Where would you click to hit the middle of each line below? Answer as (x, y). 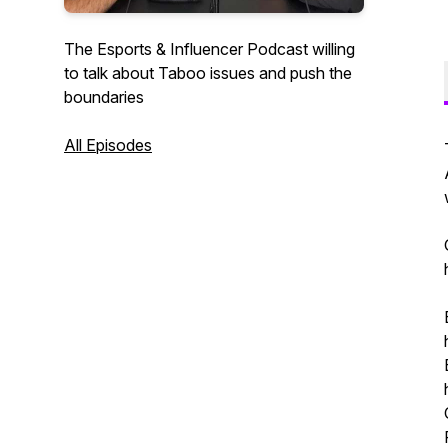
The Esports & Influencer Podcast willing (209, 49)
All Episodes (108, 145)
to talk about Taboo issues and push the (208, 73)
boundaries (104, 97)
